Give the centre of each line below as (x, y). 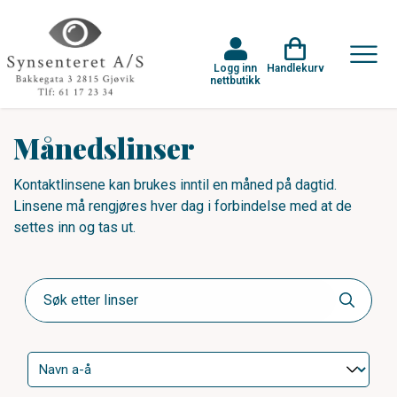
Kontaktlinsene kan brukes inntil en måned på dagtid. (175, 184)
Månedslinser (104, 147)
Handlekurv (295, 68)
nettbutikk (235, 80)
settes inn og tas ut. (74, 227)
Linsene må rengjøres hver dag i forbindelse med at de (183, 206)
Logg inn (235, 68)
